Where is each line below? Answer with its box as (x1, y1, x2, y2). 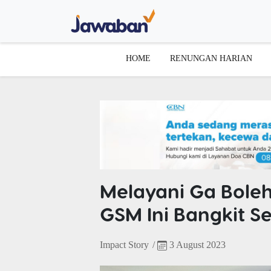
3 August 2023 (166, 239, 226, 250)
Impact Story (99, 239, 149, 250)
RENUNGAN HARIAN (170, 53, 252, 63)
